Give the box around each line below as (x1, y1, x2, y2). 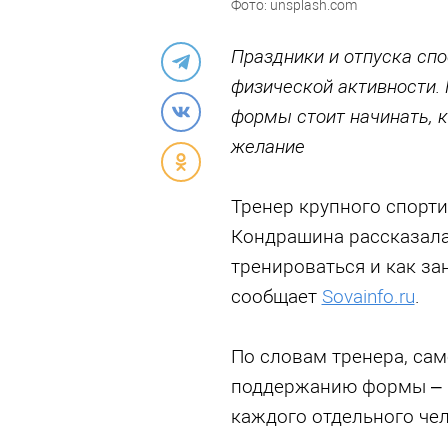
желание (230, 135, 305, 159)
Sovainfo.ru (321, 285, 415, 309)
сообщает (230, 285, 322, 309)
